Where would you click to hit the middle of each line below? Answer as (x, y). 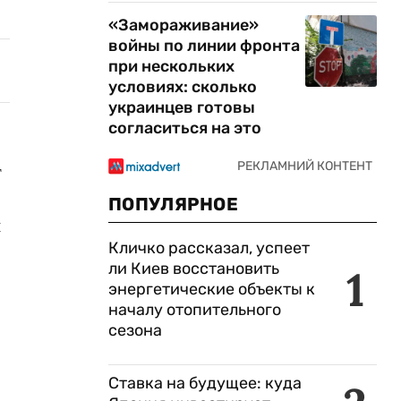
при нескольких (171, 66)
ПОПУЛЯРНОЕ (173, 204)
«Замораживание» (183, 25)
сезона (135, 330)
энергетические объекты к (212, 289)
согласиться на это (185, 128)
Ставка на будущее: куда (205, 383)
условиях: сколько (183, 87)
